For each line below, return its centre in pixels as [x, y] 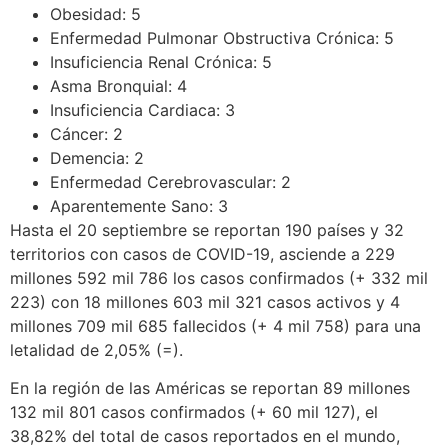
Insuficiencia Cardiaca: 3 [142, 109]
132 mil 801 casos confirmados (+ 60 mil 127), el [194, 411]
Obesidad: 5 [95, 13]
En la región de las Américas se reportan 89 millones [210, 387]
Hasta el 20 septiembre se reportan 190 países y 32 [207, 229]
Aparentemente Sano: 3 [139, 205]
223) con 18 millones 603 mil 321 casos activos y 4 [205, 301]
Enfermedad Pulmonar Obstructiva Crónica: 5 [222, 37]
